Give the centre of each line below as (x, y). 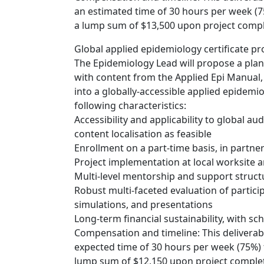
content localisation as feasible (143, 134)
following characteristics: (130, 105)
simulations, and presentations (143, 204)
